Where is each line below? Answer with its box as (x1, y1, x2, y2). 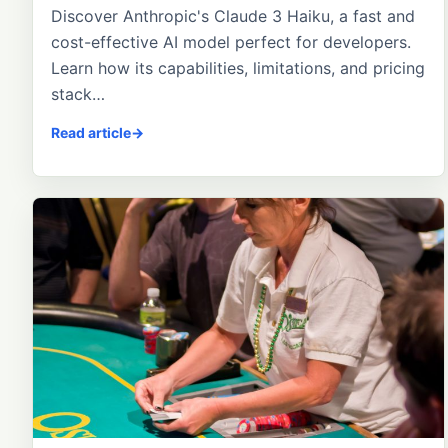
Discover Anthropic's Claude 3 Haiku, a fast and (51, 6, 415, 27)
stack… (51, 84, 105, 105)
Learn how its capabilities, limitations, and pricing (51, 58, 425, 79)
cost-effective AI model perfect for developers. (51, 32, 411, 53)
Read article (51, 124, 131, 142)
